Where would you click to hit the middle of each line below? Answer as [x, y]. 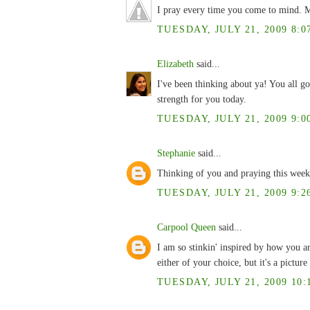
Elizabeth [175, 63]
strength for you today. [202, 99]
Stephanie [176, 153]
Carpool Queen [186, 227]
